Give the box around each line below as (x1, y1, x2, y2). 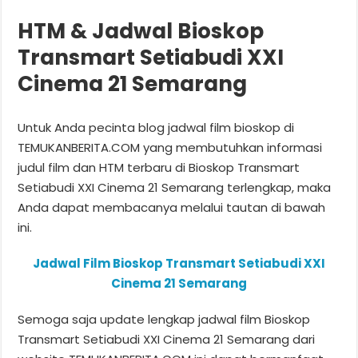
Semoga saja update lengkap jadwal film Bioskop (18, 310, 311, 328)
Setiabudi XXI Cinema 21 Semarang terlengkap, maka (18, 178, 332, 196)
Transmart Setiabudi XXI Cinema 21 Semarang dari (18, 330, 316, 348)
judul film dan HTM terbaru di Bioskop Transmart (18, 158, 300, 176)
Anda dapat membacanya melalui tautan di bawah (18, 198, 326, 216)
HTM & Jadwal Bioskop (18, 16, 265, 46)
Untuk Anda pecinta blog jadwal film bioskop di (18, 118, 295, 136)
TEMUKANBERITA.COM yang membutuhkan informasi (18, 138, 323, 156)
